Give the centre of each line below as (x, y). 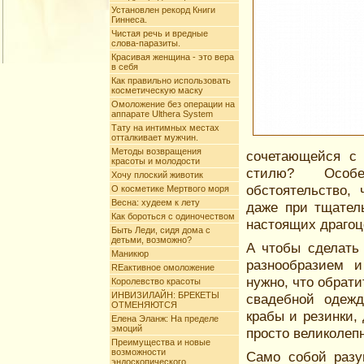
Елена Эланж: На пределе (165, 318)
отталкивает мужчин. (155, 137)
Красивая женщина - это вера (173, 57)
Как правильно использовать (171, 80)
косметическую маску (157, 90)
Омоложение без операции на (173, 104)
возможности (139, 352)
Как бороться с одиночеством (173, 216)
